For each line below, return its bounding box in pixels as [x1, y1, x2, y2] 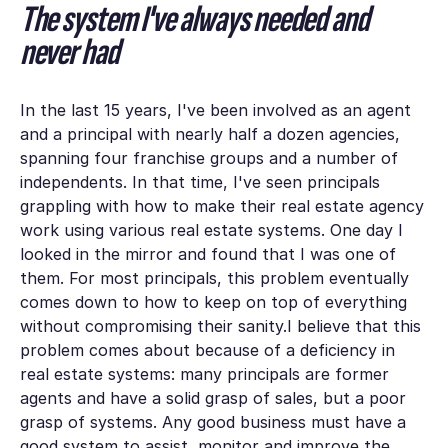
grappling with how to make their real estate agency [19, 195, 424, 216]
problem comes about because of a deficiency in [19, 339, 395, 360]
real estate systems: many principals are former [19, 363, 389, 384]
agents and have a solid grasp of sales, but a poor [19, 387, 406, 408]
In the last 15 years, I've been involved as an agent [19, 99, 411, 120]
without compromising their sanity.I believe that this [19, 315, 421, 336]
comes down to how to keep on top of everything [19, 291, 407, 312]
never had [19, 30, 119, 76]
